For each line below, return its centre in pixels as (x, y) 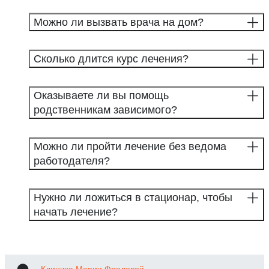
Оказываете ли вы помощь (101, 96)
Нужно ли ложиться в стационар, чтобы (133, 198)
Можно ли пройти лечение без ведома (130, 147)
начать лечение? (76, 212)
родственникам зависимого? (105, 110)
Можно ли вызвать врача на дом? (119, 23)
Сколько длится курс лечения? (111, 59)
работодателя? (72, 161)
